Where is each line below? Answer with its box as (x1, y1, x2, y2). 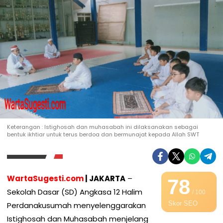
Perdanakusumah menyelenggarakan (7, 200, 146, 211)
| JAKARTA (84, 173, 125, 184)
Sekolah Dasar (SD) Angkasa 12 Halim (7, 186, 142, 197)
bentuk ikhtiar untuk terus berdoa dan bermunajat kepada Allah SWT (7, 130, 199, 138)
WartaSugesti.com (7, 173, 84, 184)
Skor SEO (168, 199, 198, 207)
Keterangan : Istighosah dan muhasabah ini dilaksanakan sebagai (7, 122, 198, 131)
